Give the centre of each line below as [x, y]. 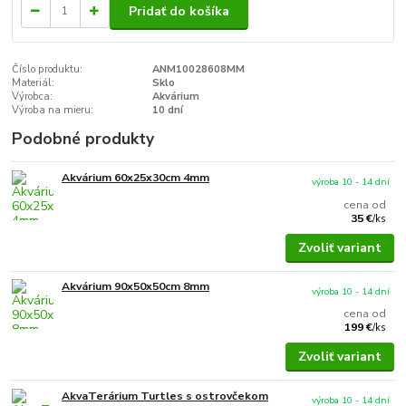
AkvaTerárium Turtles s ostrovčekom [165, 396]
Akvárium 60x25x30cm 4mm [136, 178]
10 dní [167, 111]
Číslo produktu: [48, 70]
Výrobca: [33, 97]
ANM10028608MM [198, 70]
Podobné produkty [83, 139]
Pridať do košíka [179, 11]
